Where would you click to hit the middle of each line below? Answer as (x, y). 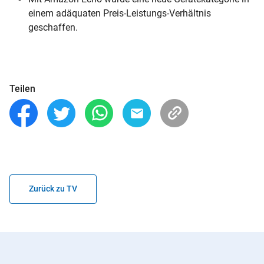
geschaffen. (53, 27)
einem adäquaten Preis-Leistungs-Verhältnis (120, 13)
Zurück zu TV (53, 189)
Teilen (22, 89)
